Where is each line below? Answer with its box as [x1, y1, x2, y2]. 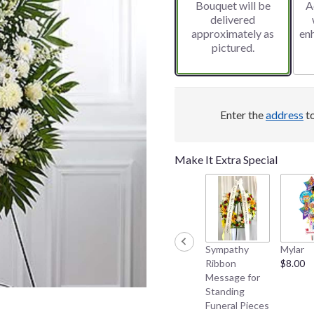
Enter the [220, 108, 266, 122]
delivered [210, 13, 256, 27]
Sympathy [205, 243, 249, 256]
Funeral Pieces [205, 299, 269, 312]
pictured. [211, 41, 254, 55]
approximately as [191, 27, 275, 41]
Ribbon [205, 257, 236, 270]
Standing [205, 285, 245, 298]
